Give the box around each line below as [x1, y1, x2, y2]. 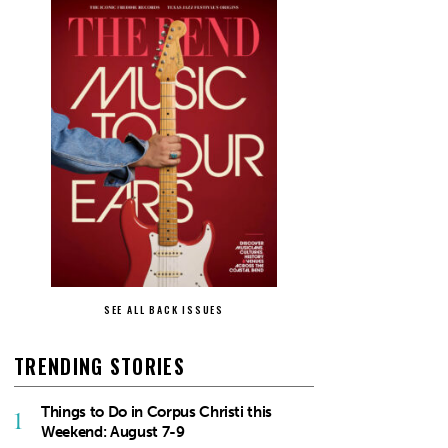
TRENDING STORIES [14, 350, 185, 381]
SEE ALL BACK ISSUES [103, 301, 225, 317]
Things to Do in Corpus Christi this [41, 402, 273, 421]
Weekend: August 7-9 [41, 422, 185, 441]
